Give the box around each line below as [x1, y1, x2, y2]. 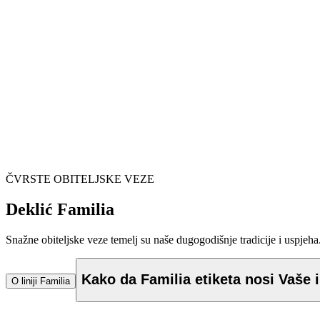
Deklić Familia [6, 199, 114, 219]
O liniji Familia [11, 276, 70, 287]
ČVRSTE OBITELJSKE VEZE [6, 173, 154, 185]
